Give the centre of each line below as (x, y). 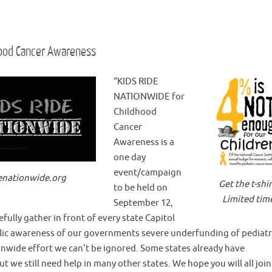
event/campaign (148, 173)
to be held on (141, 188)
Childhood (135, 112)
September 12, (143, 203)
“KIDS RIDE (136, 82)
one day (130, 158)
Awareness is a (144, 142)
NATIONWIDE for (149, 97)
